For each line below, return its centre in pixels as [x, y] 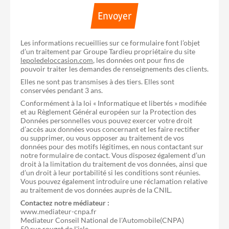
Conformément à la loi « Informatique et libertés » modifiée [113, 103]
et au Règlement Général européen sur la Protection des [108, 111]
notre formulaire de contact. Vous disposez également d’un [113, 155]
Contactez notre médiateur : [65, 202]
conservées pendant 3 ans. [62, 90]
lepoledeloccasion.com [57, 60]
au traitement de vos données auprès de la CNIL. [96, 190]
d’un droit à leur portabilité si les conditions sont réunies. [110, 172]
